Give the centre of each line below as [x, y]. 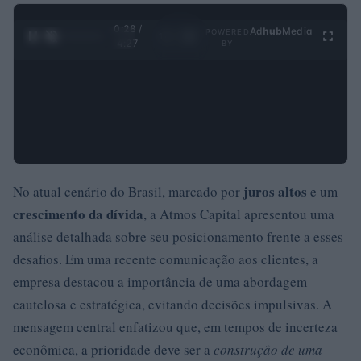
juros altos [275, 191]
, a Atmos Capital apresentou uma [239, 214]
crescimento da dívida [78, 214]
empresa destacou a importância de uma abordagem [160, 281]
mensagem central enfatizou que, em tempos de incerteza [175, 326]
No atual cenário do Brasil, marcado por [128, 191]
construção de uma [268, 349]
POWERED [227, 31]
